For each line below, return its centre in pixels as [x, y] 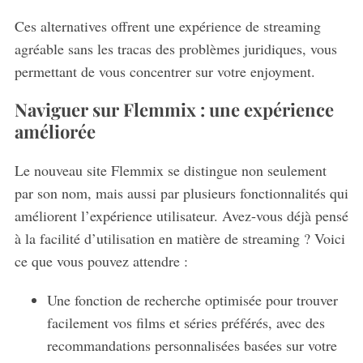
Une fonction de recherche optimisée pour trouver [192, 299]
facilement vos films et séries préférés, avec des [186, 322]
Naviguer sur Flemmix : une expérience [174, 109]
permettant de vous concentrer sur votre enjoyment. [164, 71]
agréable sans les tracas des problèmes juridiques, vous [175, 48]
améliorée [55, 131]
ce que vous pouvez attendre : [101, 261]
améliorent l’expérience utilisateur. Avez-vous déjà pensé [181, 215]
